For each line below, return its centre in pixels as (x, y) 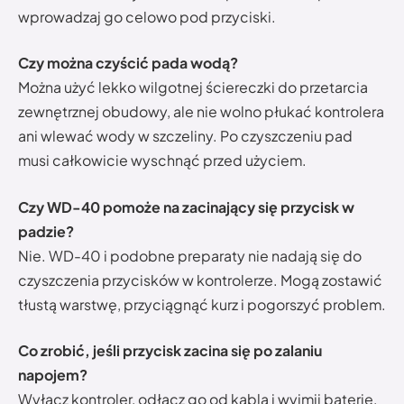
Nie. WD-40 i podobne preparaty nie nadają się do (190, 255)
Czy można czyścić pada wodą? (128, 63)
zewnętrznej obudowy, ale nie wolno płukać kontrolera (201, 112)
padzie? (46, 231)
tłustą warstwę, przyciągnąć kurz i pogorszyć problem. (202, 304)
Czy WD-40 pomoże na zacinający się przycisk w (186, 207)
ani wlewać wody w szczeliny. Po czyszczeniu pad (185, 136)
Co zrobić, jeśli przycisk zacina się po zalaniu (170, 351)
